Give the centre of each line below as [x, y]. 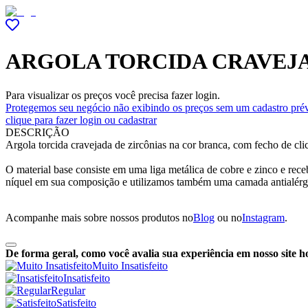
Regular [68, 290]
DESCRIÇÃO [37, 132]
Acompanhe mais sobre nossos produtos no [99, 217]
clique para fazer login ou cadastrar [81, 120]
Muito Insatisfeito [130, 265]
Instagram [263, 217]
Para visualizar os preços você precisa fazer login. [113, 95]
